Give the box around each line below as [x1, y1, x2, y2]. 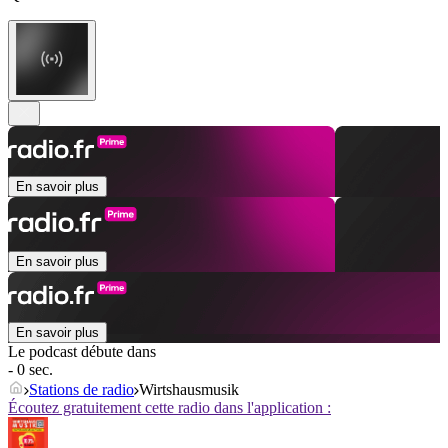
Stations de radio [29, 381, 134, 399]
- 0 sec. [8, 361, 53, 379]
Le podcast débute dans [8, 343, 156, 361]
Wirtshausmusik [139, 381, 239, 399]
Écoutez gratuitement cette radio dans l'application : [8, 399, 331, 417]
